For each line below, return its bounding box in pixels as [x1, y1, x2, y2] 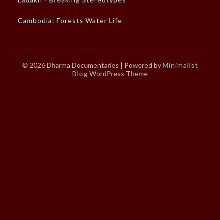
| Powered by [120, 60, 163, 69]
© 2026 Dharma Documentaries [22, 60, 120, 69]
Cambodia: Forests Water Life [18, 16, 123, 25]
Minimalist [162, 60, 198, 69]
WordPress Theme [88, 69, 148, 78]
